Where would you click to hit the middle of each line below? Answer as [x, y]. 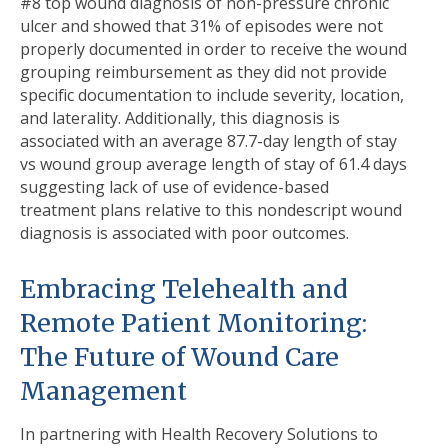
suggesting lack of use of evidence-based [174, 187]
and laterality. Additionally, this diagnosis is [180, 118]
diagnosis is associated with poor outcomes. [184, 233]
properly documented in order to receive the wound [213, 49]
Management [103, 392]
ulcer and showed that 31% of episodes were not [201, 26]
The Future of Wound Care [179, 358]
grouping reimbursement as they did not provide [203, 72]
